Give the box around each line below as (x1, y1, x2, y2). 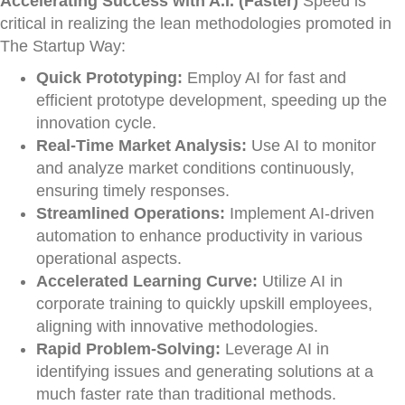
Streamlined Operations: (36, 204, 225, 222)
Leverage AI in (221, 340, 329, 358)
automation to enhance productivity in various (36, 227, 363, 245)
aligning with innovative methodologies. (36, 317, 318, 335)
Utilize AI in (258, 272, 343, 290)
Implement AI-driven (225, 204, 374, 222)
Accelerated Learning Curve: (36, 272, 258, 290)
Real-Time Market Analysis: (36, 137, 247, 155)
